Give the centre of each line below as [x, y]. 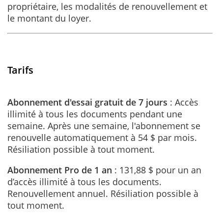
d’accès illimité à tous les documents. [84, 181]
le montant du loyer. [49, 18]
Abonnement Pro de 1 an [60, 170]
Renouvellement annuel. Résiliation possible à [103, 193]
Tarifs [20, 70]
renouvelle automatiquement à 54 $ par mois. [102, 137]
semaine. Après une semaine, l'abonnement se [104, 125]
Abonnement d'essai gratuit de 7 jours [87, 102]
